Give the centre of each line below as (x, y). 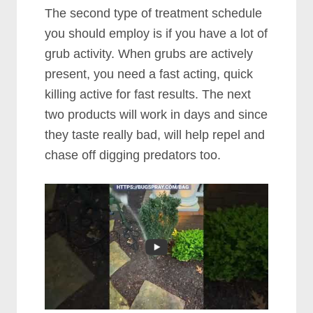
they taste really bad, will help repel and (155, 135)
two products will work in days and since (156, 115)
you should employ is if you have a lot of (156, 34)
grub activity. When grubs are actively (149, 54)
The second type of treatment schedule (154, 14)
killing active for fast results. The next (148, 95)
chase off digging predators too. (133, 155)
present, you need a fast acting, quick (149, 74)
